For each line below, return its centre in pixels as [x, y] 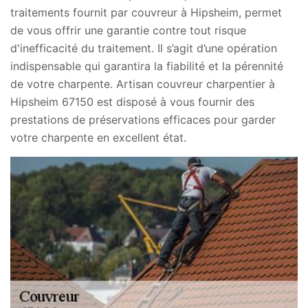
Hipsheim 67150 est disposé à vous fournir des [132, 102]
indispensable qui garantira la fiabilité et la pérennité [147, 66]
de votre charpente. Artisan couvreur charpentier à [143, 84]
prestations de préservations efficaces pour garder [143, 120]
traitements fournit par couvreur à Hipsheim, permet [146, 12]
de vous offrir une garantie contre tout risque [128, 30]
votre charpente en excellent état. [98, 137]
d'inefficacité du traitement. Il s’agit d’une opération [144, 48]
